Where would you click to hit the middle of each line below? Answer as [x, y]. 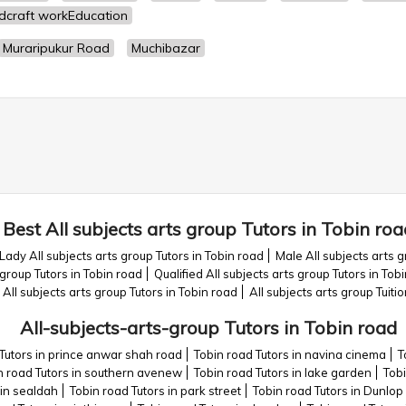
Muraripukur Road [56, 48]
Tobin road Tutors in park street [155, 391]
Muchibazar [166, 48]
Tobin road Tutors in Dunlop [328, 391]
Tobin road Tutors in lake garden [282, 372]
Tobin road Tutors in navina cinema [290, 354]
